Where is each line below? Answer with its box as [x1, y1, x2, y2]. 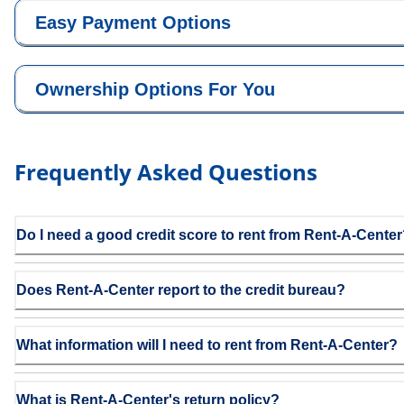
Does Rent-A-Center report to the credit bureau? [16, 282, 345, 298]
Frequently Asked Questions [14, 157, 317, 187]
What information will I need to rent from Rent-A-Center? [16, 337, 398, 353]
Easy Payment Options [35, 13, 231, 32]
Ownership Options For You [35, 79, 275, 99]
